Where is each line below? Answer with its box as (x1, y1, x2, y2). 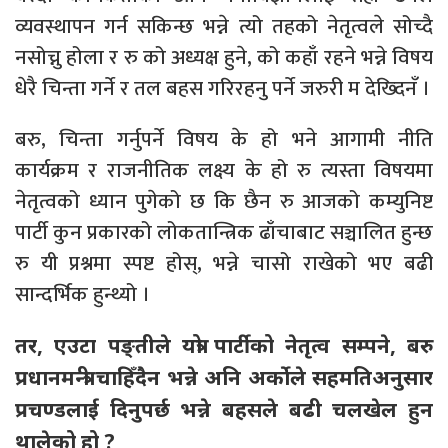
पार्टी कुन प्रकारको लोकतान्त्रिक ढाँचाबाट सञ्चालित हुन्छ (15, 214, 433, 250)
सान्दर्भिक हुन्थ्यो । (15, 276, 150, 312)
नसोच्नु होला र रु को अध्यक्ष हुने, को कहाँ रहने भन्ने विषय (15, 39, 433, 75)
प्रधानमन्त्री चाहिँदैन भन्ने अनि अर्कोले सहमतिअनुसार (15, 362, 433, 391)
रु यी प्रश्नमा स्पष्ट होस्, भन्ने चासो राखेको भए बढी (15, 245, 433, 281)
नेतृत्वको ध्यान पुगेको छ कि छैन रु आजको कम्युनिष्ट (15, 183, 433, 219)
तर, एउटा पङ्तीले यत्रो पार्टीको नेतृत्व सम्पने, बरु (15, 330, 433, 359)
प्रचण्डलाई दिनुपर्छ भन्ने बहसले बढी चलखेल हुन (15, 394, 433, 423)
